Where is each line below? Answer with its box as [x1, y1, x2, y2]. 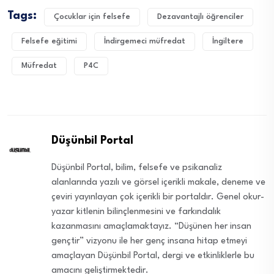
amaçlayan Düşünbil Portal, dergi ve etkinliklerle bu [51, 251, 255, 261]
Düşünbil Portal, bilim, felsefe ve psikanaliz [51, 163, 223, 173]
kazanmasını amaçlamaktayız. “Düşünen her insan [51, 222, 252, 232]
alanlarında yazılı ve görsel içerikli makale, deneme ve [51, 178, 266, 188]
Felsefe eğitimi [21, 37, 77, 46]
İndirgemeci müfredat [104, 37, 185, 46]
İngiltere [212, 37, 243, 46]
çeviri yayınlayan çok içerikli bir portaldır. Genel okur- [51, 193, 265, 202]
